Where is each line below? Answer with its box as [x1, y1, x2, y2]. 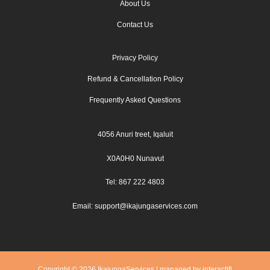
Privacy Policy [112, 53, 158, 62]
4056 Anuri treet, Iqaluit [97, 130, 173, 139]
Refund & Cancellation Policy [87, 74, 183, 83]
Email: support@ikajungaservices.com [72, 202, 198, 211]
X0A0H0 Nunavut [106, 154, 164, 163]
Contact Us [117, 20, 153, 29]
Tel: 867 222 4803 [105, 178, 165, 187]
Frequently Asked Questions [89, 95, 181, 104]
